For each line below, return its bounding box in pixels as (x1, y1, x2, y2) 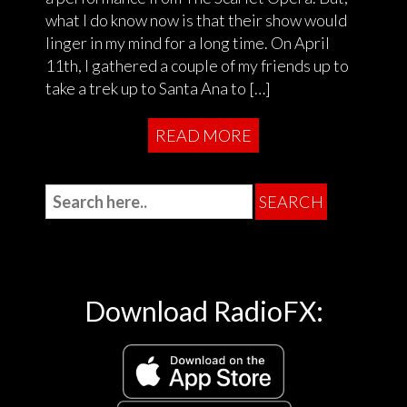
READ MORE (155, 124, 252, 145)
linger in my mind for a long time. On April (45, 32, 330, 53)
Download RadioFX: (84, 293, 323, 327)
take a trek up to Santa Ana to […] (45, 77, 271, 98)
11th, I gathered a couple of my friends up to (45, 55, 349, 75)
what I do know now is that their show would (45, 9, 347, 30)
